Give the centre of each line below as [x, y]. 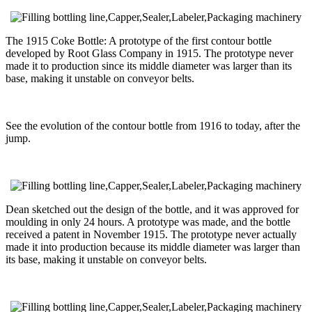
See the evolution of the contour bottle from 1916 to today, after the [153, 125]
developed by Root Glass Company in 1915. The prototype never [149, 53]
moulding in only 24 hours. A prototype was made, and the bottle [148, 221]
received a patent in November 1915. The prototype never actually [151, 234]
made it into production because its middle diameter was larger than [153, 247]
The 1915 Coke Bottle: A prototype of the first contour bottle [139, 40]
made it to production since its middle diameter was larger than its [149, 65]
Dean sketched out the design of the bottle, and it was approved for [152, 209]
